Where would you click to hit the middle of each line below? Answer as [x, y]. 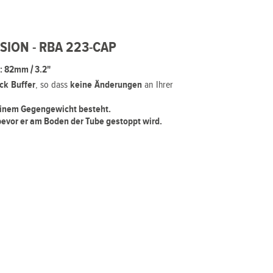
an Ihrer [158, 85]
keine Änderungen [106, 85]
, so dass [53, 85]
